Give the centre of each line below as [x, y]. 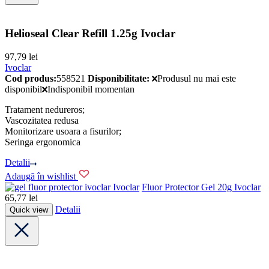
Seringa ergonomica [43, 142]
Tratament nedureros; [45, 109]
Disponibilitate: [119, 78]
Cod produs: [31, 78]
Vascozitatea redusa [42, 120]
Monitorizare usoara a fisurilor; [63, 131]
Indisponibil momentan [91, 89]
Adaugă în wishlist [40, 177]
